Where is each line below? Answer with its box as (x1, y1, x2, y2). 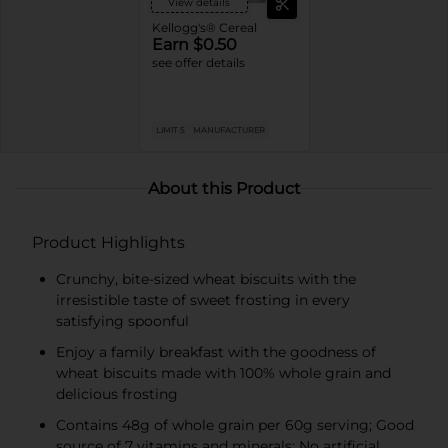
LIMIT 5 (155, 124, 185, 135)
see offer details (151, 54, 245, 70)
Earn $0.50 (151, 34, 237, 54)
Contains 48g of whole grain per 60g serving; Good (56, 415, 414, 434)
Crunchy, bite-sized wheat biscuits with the (56, 269, 356, 288)
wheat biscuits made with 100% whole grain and (56, 363, 391, 382)
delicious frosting (56, 384, 178, 403)
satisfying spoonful (56, 311, 189, 330)
